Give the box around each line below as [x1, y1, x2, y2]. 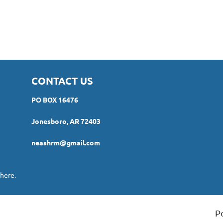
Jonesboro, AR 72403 [31, 116, 101, 126]
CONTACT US [31, 74, 93, 88]
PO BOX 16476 [31, 95, 78, 105]
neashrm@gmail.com [31, 138, 100, 147]
